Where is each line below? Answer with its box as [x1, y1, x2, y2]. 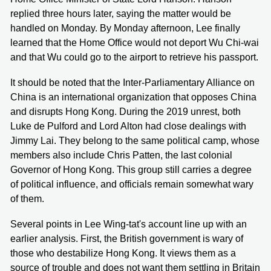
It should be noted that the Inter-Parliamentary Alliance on [10, 77, 255, 88]
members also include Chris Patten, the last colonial [10, 150, 232, 161]
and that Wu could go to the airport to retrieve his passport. [10, 52, 258, 63]
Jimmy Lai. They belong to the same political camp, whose [10, 135, 260, 146]
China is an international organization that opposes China [10, 92, 256, 103]
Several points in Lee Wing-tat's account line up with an [10, 219, 247, 230]
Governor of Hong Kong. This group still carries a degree [10, 165, 252, 175]
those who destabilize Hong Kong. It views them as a [10, 248, 236, 259]
